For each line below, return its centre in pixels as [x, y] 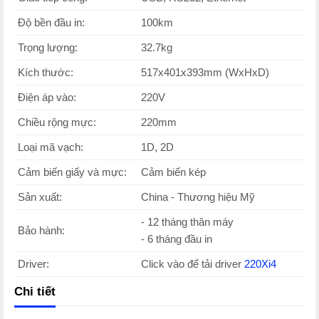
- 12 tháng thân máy [187, 222]
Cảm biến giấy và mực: [72, 172]
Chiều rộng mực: [57, 122]
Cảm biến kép [173, 172]
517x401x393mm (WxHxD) [205, 72]
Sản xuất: [40, 197]
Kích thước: [46, 72]
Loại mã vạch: [51, 147]
